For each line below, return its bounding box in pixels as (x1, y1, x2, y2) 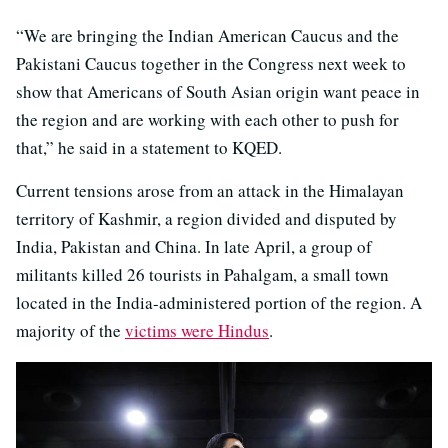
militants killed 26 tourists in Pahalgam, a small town (16, 263, 389, 287)
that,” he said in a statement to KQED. (16, 136, 282, 160)
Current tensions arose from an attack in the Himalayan (16, 179, 404, 203)
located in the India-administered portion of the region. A (16, 291, 422, 315)
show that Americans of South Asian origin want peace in (16, 80, 420, 104)
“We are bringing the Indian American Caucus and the (16, 24, 399, 48)
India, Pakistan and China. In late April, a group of (16, 235, 372, 259)
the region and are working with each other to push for (16, 108, 399, 132)
